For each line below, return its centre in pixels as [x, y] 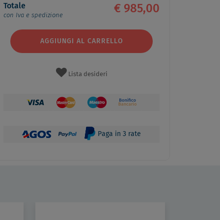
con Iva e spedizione [33, 15]
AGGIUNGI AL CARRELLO [82, 41]
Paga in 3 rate [118, 134]
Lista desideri [88, 75]
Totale [14, 6]
